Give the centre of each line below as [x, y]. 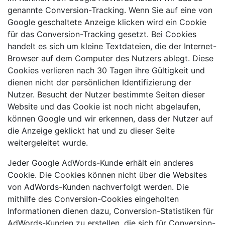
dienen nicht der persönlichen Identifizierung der [99, 82]
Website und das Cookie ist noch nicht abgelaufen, [104, 106]
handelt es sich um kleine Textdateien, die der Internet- [112, 46]
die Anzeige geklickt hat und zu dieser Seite [91, 130]
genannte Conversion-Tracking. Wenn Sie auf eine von [110, 10]
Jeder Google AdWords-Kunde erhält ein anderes [100, 162]
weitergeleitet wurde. [48, 142]
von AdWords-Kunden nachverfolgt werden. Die [98, 187]
